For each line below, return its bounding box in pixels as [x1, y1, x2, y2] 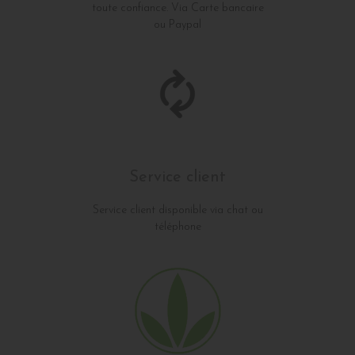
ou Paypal [154, 18, 201, 31]
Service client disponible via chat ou [92, 204, 263, 216]
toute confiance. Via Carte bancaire [91, 2, 264, 14]
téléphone [154, 220, 201, 233]
